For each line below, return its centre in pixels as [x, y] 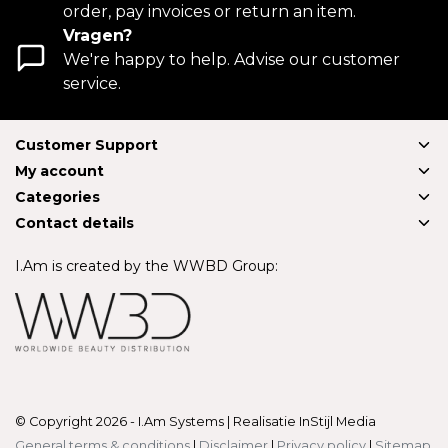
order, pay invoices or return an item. [209, 11]
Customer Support [86, 145]
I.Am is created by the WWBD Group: [146, 266]
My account [59, 171]
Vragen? [97, 35]
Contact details [74, 223]
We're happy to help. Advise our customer [231, 59]
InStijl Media [336, 421]
